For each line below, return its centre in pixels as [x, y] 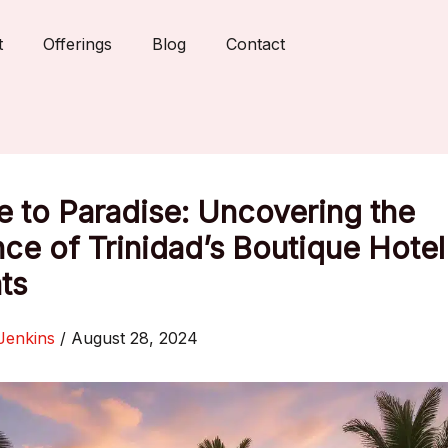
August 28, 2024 [134, 338]
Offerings [77, 44]
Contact [255, 44]
